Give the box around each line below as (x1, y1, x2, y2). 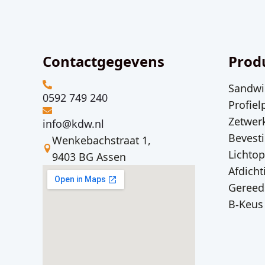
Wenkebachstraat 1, (52, 132, 151, 147)
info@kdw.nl (43, 116, 104, 131)
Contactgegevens (43, 51, 164, 71)
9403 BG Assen (52, 149, 126, 164)
